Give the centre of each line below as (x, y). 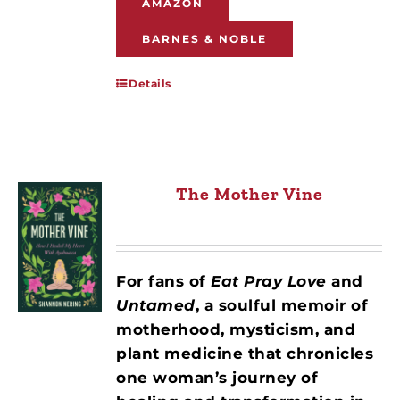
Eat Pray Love (269, 281)
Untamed (156, 305)
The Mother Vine (249, 193)
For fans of (164, 281)
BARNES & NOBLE (205, 38)
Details (150, 83)
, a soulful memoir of (282, 305)
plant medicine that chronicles (245, 353)
